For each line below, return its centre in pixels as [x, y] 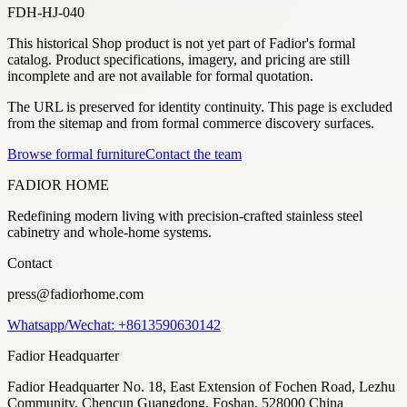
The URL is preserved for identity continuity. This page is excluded [200, 106]
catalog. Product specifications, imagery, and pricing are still [179, 59]
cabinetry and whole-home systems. [109, 232]
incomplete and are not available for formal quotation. [160, 75]
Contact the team [194, 154]
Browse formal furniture [76, 154]
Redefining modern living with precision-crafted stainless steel [185, 215]
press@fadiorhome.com [75, 293]
